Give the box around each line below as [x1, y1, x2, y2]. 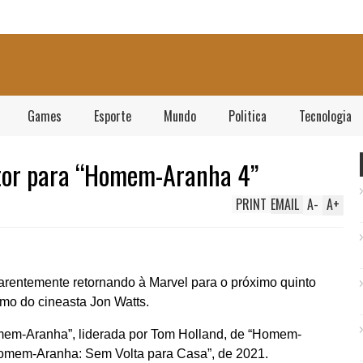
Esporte [94, 106, 131, 126]
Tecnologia [299, 106, 352, 126]
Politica [228, 106, 267, 126]
